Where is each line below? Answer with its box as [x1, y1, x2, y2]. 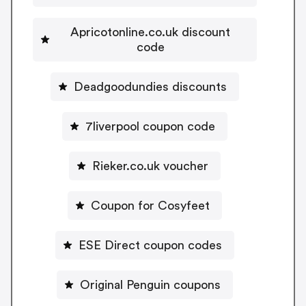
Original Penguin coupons [80, 279, 221, 292]
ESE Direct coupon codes [79, 239, 222, 252]
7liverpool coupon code [85, 120, 215, 133]
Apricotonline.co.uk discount [70, 26, 230, 39]
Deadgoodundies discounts [74, 81, 227, 94]
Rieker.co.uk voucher [92, 160, 208, 173]
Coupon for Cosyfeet [91, 199, 210, 212]
